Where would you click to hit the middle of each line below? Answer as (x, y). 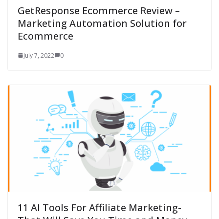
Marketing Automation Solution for (102, 23)
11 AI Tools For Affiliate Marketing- (99, 208)
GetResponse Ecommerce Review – (99, 10)
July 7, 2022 (39, 55)
